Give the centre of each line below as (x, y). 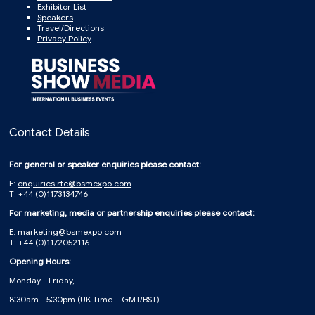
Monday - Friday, (42, 281)
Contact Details (50, 133)
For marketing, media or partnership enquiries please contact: (132, 213)
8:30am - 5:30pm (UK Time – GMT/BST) (84, 300)
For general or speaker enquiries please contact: (105, 165)
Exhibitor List (62, 7)
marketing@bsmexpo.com (70, 232)
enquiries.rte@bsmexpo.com (75, 184)
